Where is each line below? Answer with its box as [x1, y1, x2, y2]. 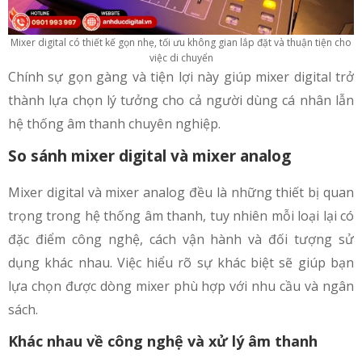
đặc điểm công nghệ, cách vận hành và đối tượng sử [8, 229, 354, 248]
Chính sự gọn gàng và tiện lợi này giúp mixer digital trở [8, 67, 354, 86]
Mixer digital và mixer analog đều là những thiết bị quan [8, 183, 354, 201]
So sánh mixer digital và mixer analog [8, 145, 291, 166]
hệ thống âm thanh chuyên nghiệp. [8, 114, 221, 133]
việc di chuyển [149, 50, 213, 65]
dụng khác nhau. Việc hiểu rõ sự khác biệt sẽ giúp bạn [8, 253, 354, 271]
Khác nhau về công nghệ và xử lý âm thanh [8, 330, 318, 351]
